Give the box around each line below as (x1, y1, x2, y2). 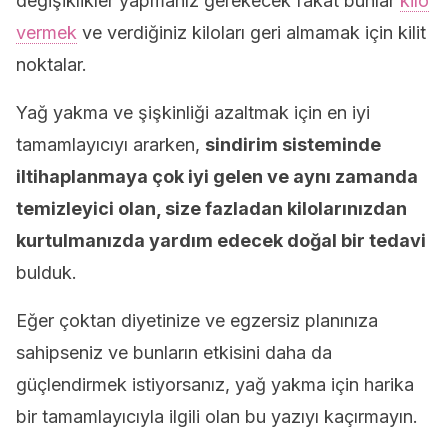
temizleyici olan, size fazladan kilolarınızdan (16, 198, 407, 219)
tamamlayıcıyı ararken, (16, 134, 205, 155)
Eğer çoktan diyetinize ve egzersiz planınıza (16, 310, 378, 331)
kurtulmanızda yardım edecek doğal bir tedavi (16, 230, 426, 251)
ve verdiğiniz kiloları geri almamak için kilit (77, 22, 426, 43)
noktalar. (16, 54, 87, 75)
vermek (16, 22, 77, 43)
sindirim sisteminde (205, 134, 381, 155)
